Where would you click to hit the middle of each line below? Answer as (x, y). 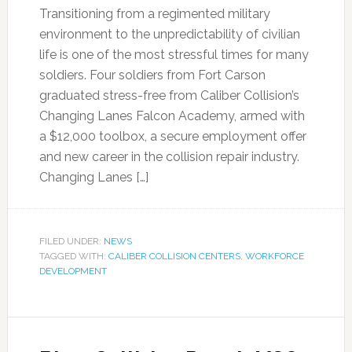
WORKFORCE (274, 256)
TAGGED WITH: (73, 256)
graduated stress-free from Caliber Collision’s (169, 95)
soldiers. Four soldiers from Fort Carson (152, 75)
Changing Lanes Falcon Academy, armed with (172, 116)
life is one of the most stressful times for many (174, 55)
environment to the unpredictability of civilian (169, 34)
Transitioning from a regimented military (154, 14)
